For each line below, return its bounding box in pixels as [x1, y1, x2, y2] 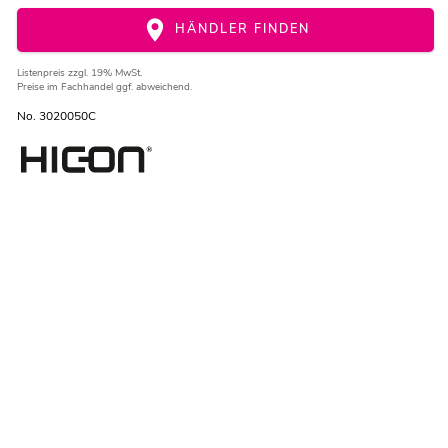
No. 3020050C [16, 108, 96, 125]
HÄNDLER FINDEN [169, 20, 310, 38]
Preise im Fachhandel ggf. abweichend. [16, 80, 192, 95]
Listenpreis [16, 66, 68, 81]
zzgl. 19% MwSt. [67, 66, 142, 81]
